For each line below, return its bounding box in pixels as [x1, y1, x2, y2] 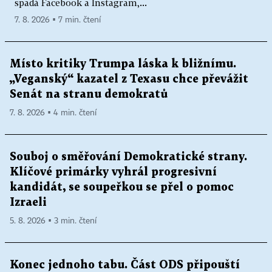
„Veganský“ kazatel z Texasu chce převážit [10, 74, 248, 84]
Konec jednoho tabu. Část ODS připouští [10, 260, 240, 270]
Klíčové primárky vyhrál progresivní [10, 167, 217, 177]
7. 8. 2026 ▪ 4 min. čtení [10, 109, 97, 117]
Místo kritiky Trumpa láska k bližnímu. [10, 59, 236, 69]
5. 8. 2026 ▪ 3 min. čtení [10, 217, 97, 225]
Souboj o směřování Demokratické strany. [10, 152, 247, 162]
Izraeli [10, 197, 47, 208]
